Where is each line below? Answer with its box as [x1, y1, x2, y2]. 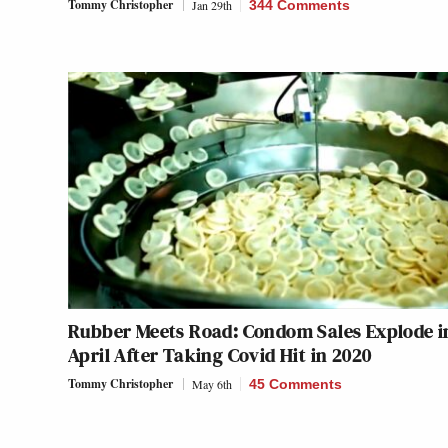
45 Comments [249, 376, 342, 393]
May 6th [192, 376, 232, 393]
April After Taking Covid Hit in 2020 [68, 341, 372, 370]
